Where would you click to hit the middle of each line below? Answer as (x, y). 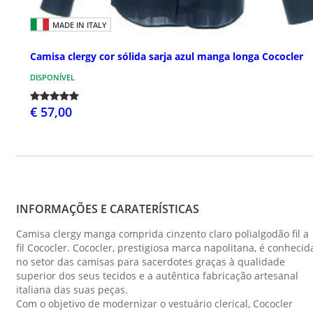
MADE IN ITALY (80, 24)
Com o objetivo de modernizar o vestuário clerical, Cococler (154, 304)
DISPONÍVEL (52, 78)
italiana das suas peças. (72, 290)
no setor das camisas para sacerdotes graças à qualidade (151, 262)
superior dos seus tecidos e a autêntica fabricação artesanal (157, 276)
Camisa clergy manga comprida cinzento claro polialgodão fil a (162, 234)
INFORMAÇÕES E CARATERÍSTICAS (108, 209)
